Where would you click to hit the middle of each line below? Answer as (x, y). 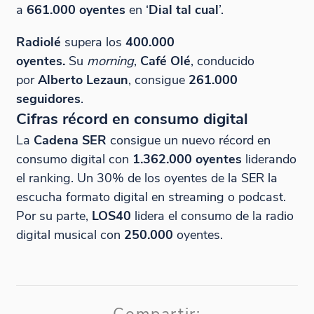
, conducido (222, 60)
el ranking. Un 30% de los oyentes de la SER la (146, 177)
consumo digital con (74, 158)
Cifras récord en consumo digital (132, 119)
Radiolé (38, 41)
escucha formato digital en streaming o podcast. (151, 196)
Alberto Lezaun (83, 79)
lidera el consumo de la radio (212, 215)
